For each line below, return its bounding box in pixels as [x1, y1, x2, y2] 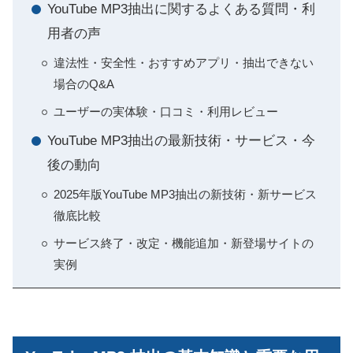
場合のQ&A [54, 77, 114, 91]
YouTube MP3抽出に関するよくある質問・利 [47, 2, 315, 17]
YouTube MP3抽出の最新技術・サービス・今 [47, 133, 315, 148]
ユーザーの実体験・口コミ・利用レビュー [54, 105, 278, 118]
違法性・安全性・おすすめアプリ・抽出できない [54, 56, 314, 69]
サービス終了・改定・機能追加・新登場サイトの [54, 236, 314, 250]
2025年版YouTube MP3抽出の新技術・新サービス [54, 188, 317, 201]
